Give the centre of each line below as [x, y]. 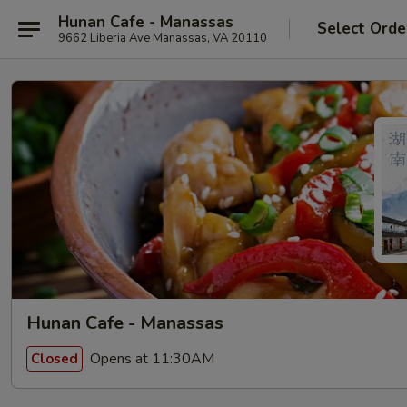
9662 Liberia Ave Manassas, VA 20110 [163, 38]
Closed [55, 358]
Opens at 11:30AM [150, 358]
